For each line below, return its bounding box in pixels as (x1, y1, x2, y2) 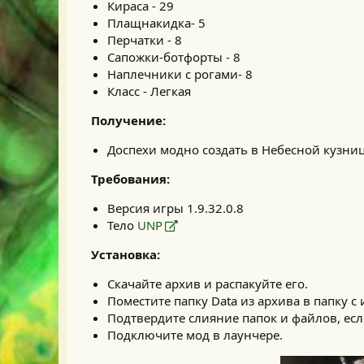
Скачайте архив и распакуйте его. (107, 275, 308, 292)
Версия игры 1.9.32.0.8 (107, 200, 244, 217)
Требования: (91, 171, 170, 188)
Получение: (91, 112, 166, 129)
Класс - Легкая (107, 83, 191, 100)
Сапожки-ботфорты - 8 (107, 49, 240, 66)
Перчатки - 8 (107, 32, 182, 49)
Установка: (91, 246, 160, 263)
